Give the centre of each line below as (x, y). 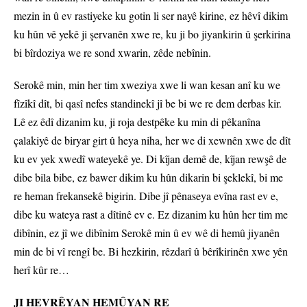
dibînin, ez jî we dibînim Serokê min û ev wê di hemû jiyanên (147, 233)
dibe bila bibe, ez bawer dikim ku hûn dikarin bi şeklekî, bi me (148, 177)
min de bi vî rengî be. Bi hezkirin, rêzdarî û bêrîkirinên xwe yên (151, 251)
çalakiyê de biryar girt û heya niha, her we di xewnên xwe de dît (152, 140)
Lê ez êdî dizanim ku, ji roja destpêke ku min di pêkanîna (137, 122)
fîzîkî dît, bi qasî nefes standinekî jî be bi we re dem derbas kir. (148, 103)
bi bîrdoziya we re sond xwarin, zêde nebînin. (112, 53)
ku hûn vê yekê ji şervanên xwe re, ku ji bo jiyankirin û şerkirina (152, 34)
